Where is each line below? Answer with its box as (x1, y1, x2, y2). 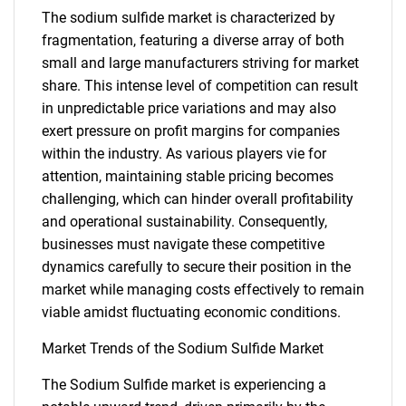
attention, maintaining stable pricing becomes (42, 168, 333, 185)
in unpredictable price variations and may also (42, 100, 336, 117)
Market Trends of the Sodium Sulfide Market (42, 340, 324, 357)
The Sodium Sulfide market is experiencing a (42, 376, 326, 393)
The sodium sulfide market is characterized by (42, 9, 335, 26)
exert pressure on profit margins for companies (42, 122, 340, 140)
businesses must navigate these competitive (42, 236, 324, 253)
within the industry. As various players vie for (42, 145, 326, 162)
